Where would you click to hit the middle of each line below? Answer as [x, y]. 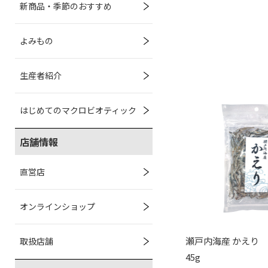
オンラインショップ [57, 206]
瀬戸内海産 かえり [223, 241]
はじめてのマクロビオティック [78, 110]
